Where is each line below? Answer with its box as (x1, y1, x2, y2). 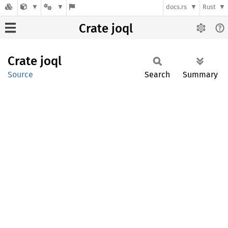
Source (8, 70, 33, 79)
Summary (183, 70, 218, 79)
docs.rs (166, 3, 187, 11)
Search (145, 70, 170, 79)
